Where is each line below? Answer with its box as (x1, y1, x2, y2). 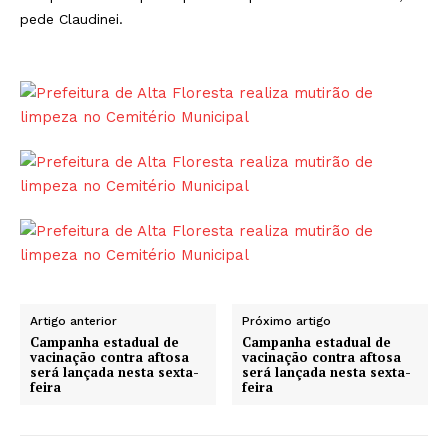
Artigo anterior (30, 313, 117, 328)
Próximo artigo (242, 313, 332, 328)
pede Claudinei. (20, 10, 123, 27)
